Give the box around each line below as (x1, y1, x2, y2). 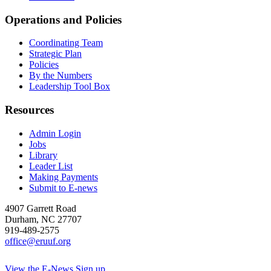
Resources (5, 103, 54, 116)
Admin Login (29, 128, 81, 139)
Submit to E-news (29, 182, 97, 193)
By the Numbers (29, 70, 92, 81)
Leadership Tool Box (29, 81, 110, 92)
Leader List (29, 160, 73, 171)
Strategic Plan (29, 48, 82, 59)
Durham (5, 214, 36, 224)
